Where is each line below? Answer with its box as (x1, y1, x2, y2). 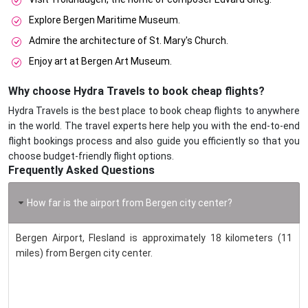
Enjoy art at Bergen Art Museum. (29, 56, 172, 67)
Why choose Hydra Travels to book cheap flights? (8, 85, 265, 98)
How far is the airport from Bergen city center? (26, 197, 232, 209)
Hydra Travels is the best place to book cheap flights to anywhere (8, 105, 300, 117)
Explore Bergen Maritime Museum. (29, 14, 180, 26)
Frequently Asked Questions (8, 164, 155, 177)
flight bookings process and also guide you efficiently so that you (8, 135, 300, 147)
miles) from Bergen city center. (16, 247, 153, 259)
